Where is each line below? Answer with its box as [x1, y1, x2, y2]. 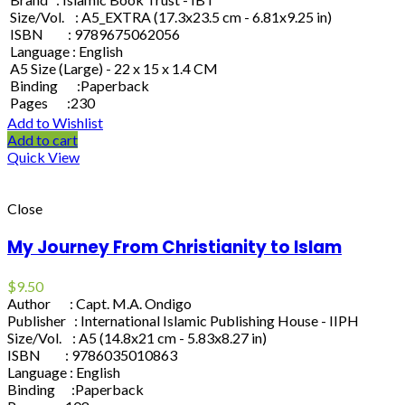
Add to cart [7, 131, 78, 149]
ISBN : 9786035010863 [7, 345, 177, 363]
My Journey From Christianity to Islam [7, 234, 342, 259]
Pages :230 [10, 94, 95, 112]
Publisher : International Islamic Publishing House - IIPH [7, 311, 359, 329]
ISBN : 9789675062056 [10, 25, 180, 43]
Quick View [7, 148, 80, 166]
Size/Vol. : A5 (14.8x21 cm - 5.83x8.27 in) [7, 328, 267, 346]
